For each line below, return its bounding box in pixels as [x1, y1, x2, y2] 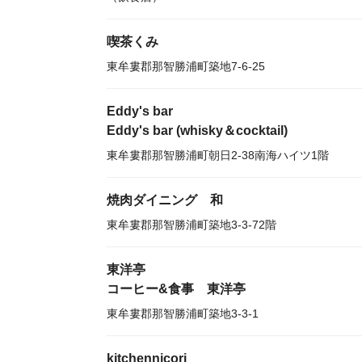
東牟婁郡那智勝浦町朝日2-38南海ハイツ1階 [107, 149, 329, 162]
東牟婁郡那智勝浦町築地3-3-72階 [107, 218, 276, 231]
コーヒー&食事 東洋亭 [107, 282, 246, 296]
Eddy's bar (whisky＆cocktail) [107, 124, 288, 137]
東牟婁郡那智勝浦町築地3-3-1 [107, 307, 259, 320]
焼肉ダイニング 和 [107, 193, 223, 207]
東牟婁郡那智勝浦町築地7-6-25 [107, 60, 265, 73]
